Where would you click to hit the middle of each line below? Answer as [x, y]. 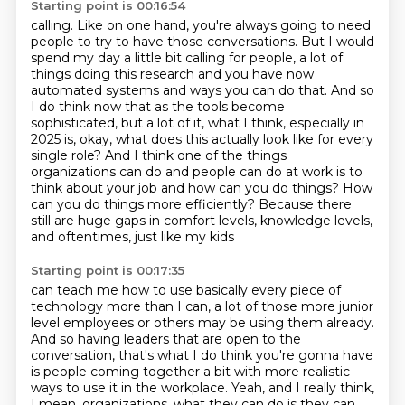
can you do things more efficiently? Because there [191, 204]
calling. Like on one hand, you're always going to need [200, 25]
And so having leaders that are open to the [165, 339]
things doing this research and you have [158, 74]
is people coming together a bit [132, 372]
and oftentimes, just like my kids [132, 237]
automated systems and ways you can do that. [180, 90]
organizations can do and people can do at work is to [196, 172]
